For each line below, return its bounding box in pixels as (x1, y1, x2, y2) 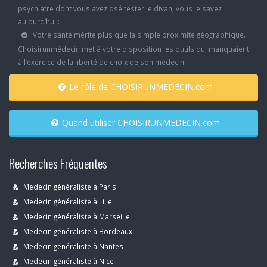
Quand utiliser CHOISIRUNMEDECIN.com (117, 117, 220, 128)
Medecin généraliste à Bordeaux (21, 226, 132, 236)
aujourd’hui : (18, 17, 60, 26)
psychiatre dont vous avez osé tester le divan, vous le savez (18, 4, 222, 13)
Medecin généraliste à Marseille (21, 212, 130, 221)
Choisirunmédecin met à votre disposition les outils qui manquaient (18, 44, 249, 54)
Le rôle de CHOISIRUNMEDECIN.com (110, 81, 213, 92)
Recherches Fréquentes (9, 154, 107, 172)
